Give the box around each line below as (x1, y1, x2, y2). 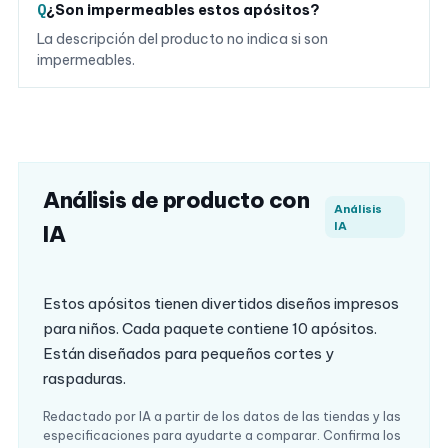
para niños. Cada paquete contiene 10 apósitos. (43, 319, 377, 339)
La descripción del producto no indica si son (37, 30, 328, 49)
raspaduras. (43, 369, 126, 389)
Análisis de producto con (43, 186, 310, 215)
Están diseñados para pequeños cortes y (43, 344, 334, 364)
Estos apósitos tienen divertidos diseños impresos (43, 294, 399, 314)
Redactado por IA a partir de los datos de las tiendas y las (43, 408, 401, 425)
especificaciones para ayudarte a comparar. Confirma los (43, 427, 401, 444)
